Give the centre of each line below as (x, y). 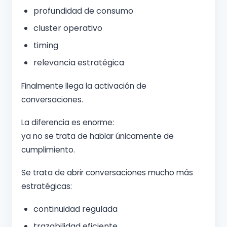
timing (46, 46)
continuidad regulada (75, 209)
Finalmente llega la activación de (84, 86)
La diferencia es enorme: (68, 123)
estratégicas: (47, 186)
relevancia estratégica (79, 63)
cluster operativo (68, 28)
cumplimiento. (48, 150)
